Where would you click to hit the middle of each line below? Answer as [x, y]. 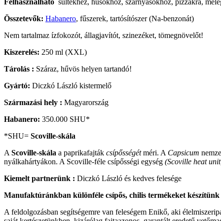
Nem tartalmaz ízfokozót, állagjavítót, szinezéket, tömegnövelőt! [104, 36]
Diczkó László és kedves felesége [128, 179]
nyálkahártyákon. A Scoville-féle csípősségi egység [84, 162]
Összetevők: [25, 19]
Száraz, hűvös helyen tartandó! [84, 69]
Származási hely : [34, 103]
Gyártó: [18, 86]
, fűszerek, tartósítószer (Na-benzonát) [135, 19]
